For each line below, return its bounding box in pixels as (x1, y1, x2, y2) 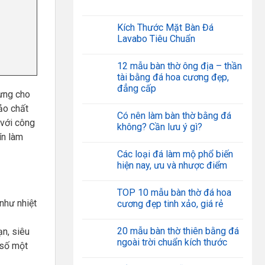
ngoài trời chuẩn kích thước (117, 237, 227, 248)
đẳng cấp (117, 83, 156, 95)
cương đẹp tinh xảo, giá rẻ (117, 198, 223, 210)
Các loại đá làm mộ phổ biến (117, 148, 233, 160)
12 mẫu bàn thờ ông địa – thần (117, 60, 242, 72)
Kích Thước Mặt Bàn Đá (117, 22, 214, 34)
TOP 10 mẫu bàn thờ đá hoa (117, 187, 231, 199)
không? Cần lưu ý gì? (117, 121, 202, 133)
